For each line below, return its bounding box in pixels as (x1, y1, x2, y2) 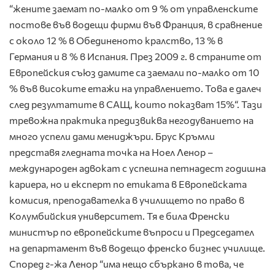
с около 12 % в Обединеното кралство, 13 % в (9, 34, 223, 47)
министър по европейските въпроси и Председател (9, 226, 254, 238)
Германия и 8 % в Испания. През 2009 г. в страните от (9, 50, 261, 63)
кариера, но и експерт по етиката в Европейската (9, 178, 247, 190)
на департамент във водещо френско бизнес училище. (9, 242, 265, 254)
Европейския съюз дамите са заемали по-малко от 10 (9, 66, 259, 79)
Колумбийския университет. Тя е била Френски (9, 210, 230, 222)
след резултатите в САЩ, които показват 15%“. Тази (9, 98, 262, 110)
